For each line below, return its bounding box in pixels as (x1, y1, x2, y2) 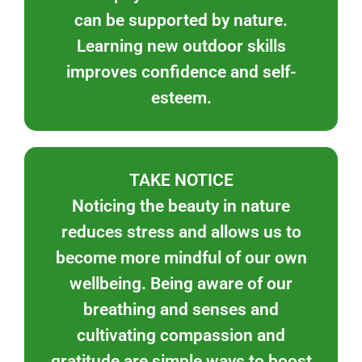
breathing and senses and (83, 299, 279, 319)
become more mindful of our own (55, 247, 307, 267)
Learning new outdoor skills (76, 36, 286, 56)
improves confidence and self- (65, 61, 297, 82)
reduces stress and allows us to (61, 221, 301, 242)
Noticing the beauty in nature (72, 196, 290, 216)
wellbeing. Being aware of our (69, 273, 293, 293)
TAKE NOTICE (128, 170, 234, 190)
